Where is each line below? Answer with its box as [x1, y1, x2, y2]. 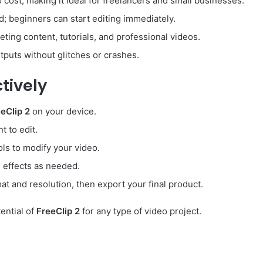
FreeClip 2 [36, 205, 80, 217]
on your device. [30, 106, 96, 117]
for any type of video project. [80, 205, 201, 217]
